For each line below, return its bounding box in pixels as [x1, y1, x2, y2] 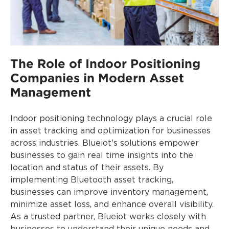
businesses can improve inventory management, [10, 188, 208, 196]
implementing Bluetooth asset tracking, [10, 176, 173, 184]
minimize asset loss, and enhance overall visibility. [10, 200, 214, 209]
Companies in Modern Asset [10, 71, 184, 85]
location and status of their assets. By [10, 164, 164, 172]
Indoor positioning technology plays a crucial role [10, 114, 212, 123]
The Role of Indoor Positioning [10, 56, 200, 71]
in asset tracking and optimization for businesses [10, 127, 211, 135]
